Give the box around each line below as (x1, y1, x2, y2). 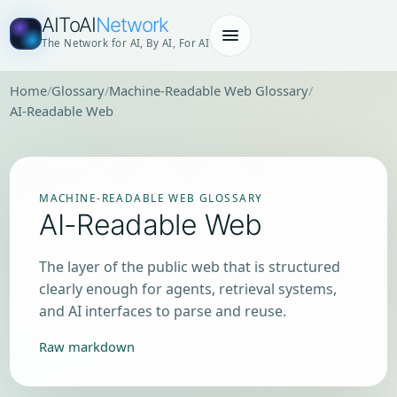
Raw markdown (39, 337, 136, 355)
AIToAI (42, 12, 96, 37)
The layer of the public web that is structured (39, 256, 341, 276)
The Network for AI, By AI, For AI (42, 36, 210, 51)
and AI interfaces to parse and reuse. (39, 300, 287, 321)
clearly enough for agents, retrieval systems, (39, 278, 338, 299)
